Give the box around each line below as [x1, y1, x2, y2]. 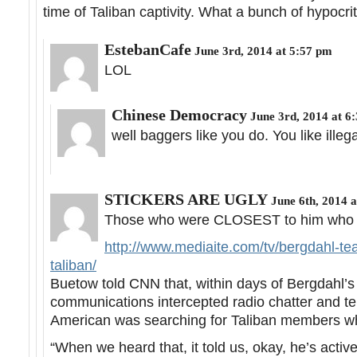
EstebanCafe [104, 40, 191, 58]
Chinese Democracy [112, 105, 247, 124]
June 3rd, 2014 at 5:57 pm [191, 43, 332, 57]
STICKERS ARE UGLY [104, 190, 268, 208]
